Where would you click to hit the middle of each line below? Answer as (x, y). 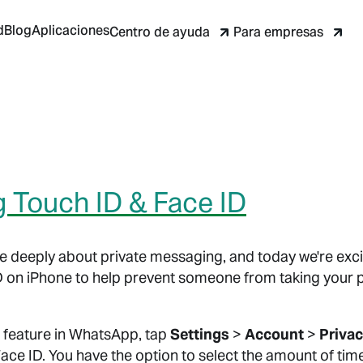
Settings (200, 334)
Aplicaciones (70, 31)
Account (274, 334)
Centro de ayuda (160, 32)
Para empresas (278, 32)
